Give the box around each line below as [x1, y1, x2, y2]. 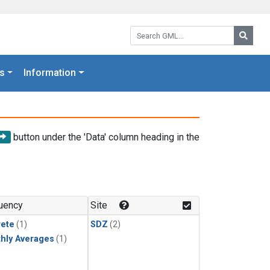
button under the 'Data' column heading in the [11, 131, 199, 143]
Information [24, 67, 77, 79]
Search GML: [130, 24, 183, 36]
